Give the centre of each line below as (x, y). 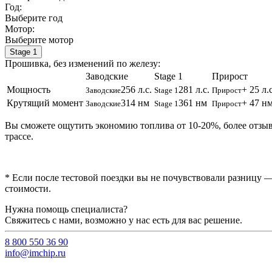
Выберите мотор (39, 39)
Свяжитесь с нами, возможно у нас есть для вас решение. (124, 220)
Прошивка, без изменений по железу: (83, 63)
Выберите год (34, 18)
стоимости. (28, 188)
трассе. (19, 136)
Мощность (29, 89)
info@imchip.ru (35, 253)
